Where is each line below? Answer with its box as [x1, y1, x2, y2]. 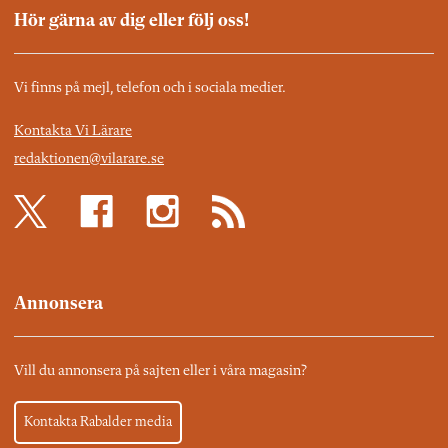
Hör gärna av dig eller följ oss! [14, 11, 249, 30]
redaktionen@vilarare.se [14, 151, 164, 167]
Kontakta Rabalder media [24, 415, 172, 430]
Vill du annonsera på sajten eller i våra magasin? [14, 364, 307, 380]
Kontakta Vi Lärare [14, 123, 132, 139]
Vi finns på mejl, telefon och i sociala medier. [14, 80, 286, 96]
